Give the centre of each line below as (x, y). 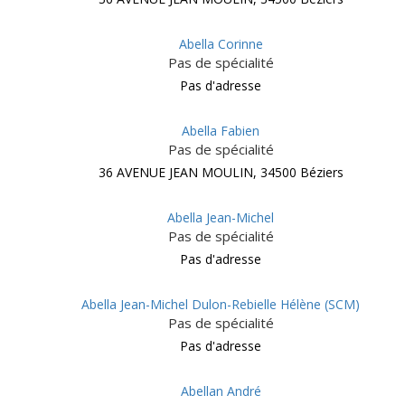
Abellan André (221, 391)
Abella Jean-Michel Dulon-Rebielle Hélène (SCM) (221, 304)
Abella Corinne (221, 44)
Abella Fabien (221, 131)
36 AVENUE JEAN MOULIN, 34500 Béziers (221, 172)
